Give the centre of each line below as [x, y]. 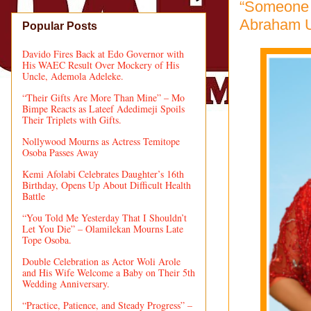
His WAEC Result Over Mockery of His [101, 65]
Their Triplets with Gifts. [72, 119]
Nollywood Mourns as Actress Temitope [101, 141]
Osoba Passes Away [60, 152]
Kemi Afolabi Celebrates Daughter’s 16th [103, 174]
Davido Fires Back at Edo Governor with [103, 53]
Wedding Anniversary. [66, 283]
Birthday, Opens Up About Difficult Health [107, 185]
